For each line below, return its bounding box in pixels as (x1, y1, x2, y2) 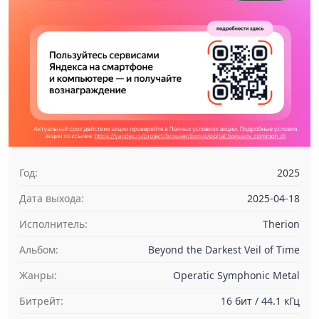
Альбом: (19, 243, 58, 256)
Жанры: (19, 268, 57, 282)
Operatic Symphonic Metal (173, 268, 300, 282)
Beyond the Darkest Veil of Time (148, 243, 300, 256)
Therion (263, 217, 300, 231)
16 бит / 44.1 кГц (221, 294, 300, 308)
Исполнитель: (19, 217, 88, 231)
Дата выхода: (19, 192, 84, 205)
